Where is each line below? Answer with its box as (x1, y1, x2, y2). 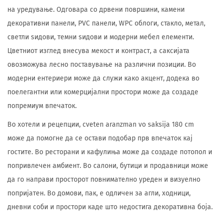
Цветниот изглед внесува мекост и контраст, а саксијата (7, 47, 190, 55)
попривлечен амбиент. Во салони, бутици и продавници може (7, 162, 208, 170)
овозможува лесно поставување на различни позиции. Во (7, 60, 196, 69)
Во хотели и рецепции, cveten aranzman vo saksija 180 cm (7, 120, 194, 129)
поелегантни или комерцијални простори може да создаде (7, 88, 198, 96)
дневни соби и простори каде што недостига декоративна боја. (7, 203, 213, 211)
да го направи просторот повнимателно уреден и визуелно (7, 175, 200, 184)
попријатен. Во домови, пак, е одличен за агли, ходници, (7, 189, 191, 197)
